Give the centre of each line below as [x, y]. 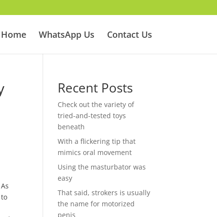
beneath [71, 127]
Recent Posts [95, 88]
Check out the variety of [96, 104]
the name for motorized [96, 204]
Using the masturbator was [102, 167]
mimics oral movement [95, 152]
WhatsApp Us [66, 34]
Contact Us [129, 34]
